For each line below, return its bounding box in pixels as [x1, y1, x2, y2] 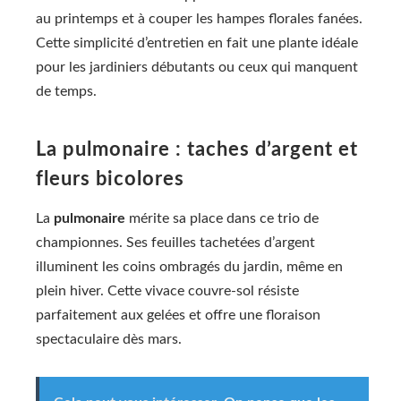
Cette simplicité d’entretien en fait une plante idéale [36, 36, 358, 51]
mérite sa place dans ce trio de [125, 211, 319, 226]
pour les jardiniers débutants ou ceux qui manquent [36, 60, 358, 75]
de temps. [36, 84, 97, 99]
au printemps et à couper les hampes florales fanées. [36, 12, 363, 27]
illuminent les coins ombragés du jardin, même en [36, 260, 343, 275]
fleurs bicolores [36, 169, 184, 190]
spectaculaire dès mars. [36, 332, 182, 347]
